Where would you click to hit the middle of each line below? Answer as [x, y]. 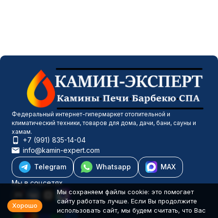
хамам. [22, 132]
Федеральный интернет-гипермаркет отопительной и [91, 114]
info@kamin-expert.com [61, 150]
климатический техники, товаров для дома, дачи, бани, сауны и [104, 123]
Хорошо [25, 205]
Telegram [50, 167]
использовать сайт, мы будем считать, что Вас [131, 210]
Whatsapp [113, 167]
